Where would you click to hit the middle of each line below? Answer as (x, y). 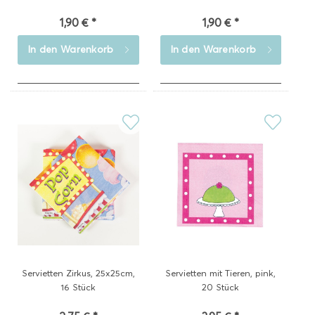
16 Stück (78, 287)
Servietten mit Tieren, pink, (221, 273)
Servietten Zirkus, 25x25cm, (78, 273)
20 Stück (221, 287)
